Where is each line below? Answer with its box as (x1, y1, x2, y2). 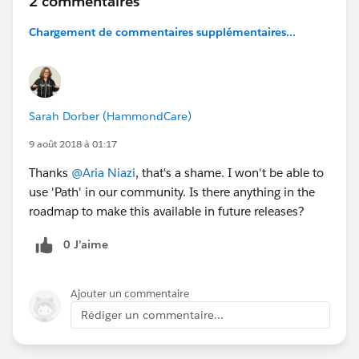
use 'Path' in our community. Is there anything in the (29, 184, 315, 200)
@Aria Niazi (71, 164, 135, 180)
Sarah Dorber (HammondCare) (29, 108, 192, 123)
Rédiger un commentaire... (81, 307, 224, 322)
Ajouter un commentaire (71, 286, 189, 301)
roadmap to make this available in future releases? (29, 203, 305, 219)
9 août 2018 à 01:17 (29, 136, 117, 151)
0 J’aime (63, 236, 108, 252)
